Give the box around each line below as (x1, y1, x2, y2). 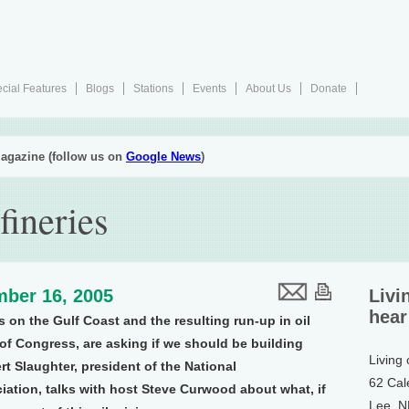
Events (193, 82, 226, 95)
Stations (133, 82, 173, 95)
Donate (310, 82, 347, 95)
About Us (246, 82, 291, 95)
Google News (126, 150, 201, 163)
